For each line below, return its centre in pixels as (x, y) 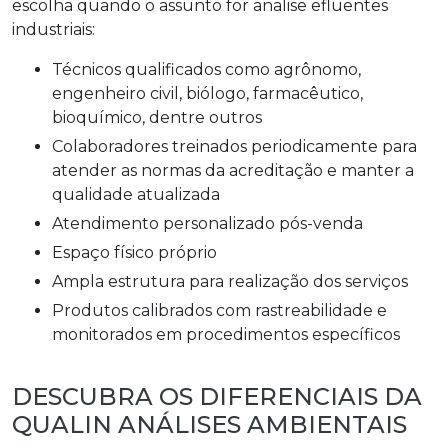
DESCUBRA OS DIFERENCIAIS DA (217, 396)
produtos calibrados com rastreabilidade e (58, 310)
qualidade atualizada (136, 194)
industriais (52, 29)
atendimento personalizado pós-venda (213, 223)
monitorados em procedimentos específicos (226, 334)
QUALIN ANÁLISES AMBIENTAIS (209, 424)
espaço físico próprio (140, 252)
